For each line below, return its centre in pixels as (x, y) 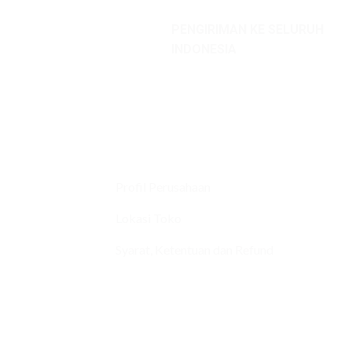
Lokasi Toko (148, 218)
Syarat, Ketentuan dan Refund (194, 249)
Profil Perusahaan (163, 186)
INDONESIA (204, 49)
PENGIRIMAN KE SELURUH (247, 30)
